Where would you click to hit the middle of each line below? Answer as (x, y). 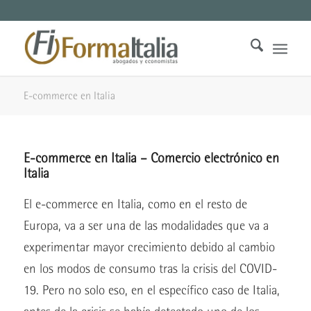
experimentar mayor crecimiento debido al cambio (149, 247)
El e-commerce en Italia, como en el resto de (135, 204)
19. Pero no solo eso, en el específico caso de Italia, (151, 290)
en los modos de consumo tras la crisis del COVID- (150, 269)
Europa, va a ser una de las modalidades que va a (146, 226)
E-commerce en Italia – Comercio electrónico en (151, 158)
